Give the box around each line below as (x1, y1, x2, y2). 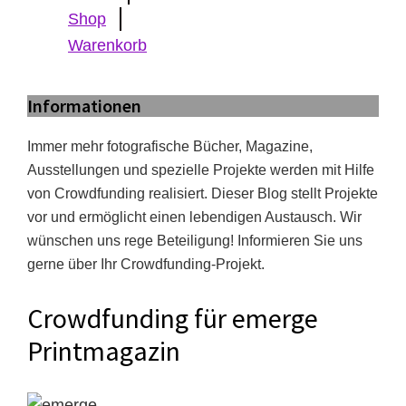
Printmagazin (27, 333, 180, 368)
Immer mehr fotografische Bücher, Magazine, (27, 139, 313, 154)
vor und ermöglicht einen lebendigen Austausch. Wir (27, 209, 362, 225)
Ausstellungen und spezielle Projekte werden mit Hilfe (27, 162, 374, 178)
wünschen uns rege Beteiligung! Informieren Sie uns (27, 233, 362, 248)
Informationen (27, 94, 141, 117)
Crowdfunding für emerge (27, 301, 318, 335)
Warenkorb (68, 36, 147, 54)
